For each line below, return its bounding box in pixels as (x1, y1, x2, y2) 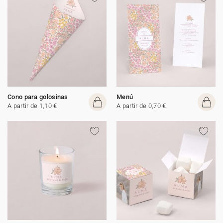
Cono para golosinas (7, 93, 68, 101)
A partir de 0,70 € (116, 102, 166, 110)
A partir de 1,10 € (7, 102, 57, 110)
